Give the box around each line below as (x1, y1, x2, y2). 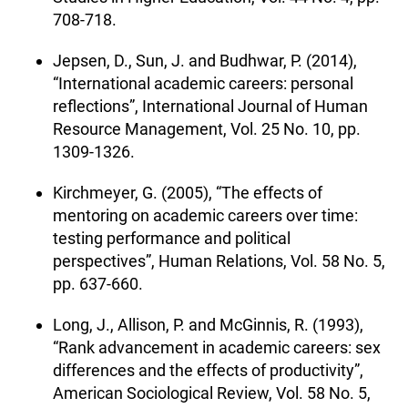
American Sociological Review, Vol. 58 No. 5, (53, 382, 371, 403)
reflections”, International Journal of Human (53, 96, 368, 116)
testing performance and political (53, 228, 291, 248)
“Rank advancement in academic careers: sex (53, 337, 381, 357)
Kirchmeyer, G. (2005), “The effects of (53, 182, 322, 202)
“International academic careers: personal (53, 73, 353, 93)
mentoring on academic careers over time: (53, 205, 358, 225)
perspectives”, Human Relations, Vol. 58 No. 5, (53, 250, 385, 270)
